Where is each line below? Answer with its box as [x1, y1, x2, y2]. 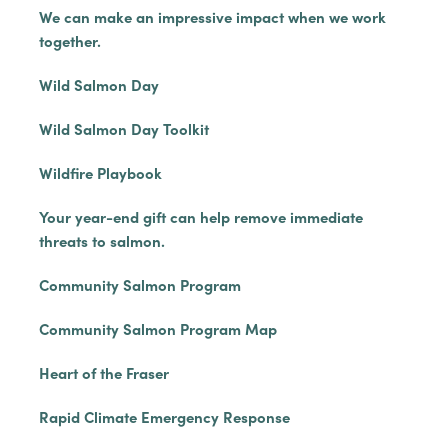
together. [38, 30, 101, 51]
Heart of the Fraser [38, 362, 169, 383]
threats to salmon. [38, 230, 165, 251]
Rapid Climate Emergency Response [38, 406, 290, 427]
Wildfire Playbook [38, 162, 162, 183]
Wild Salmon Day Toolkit [38, 118, 209, 139]
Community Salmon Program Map [38, 318, 277, 339]
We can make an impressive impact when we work [38, 6, 386, 27]
